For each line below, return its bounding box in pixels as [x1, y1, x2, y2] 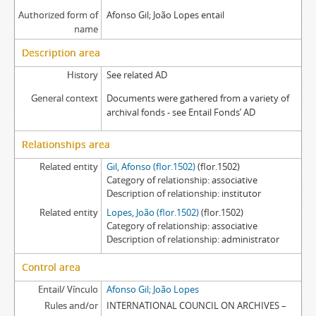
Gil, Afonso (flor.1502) [106, 160, 195, 173]
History [66, 68, 98, 81]
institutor [221, 187, 261, 200]
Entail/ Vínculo [37, 283, 98, 296]
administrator [221, 233, 279, 245]
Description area [22, 46, 100, 59]
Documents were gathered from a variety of [106, 92, 289, 104]
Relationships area [22, 138, 110, 151]
